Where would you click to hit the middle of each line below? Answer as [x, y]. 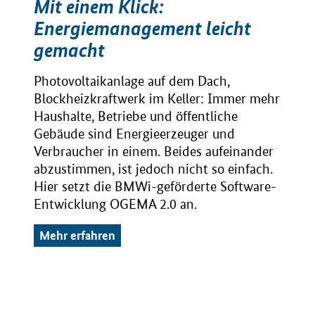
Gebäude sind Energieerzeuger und [134, 134]
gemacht [69, 50]
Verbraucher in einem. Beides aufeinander [154, 152]
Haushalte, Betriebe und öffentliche [136, 116]
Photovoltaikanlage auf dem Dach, [132, 81]
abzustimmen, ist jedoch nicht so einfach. [153, 169]
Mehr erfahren [77, 235]
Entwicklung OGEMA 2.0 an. [115, 204]
